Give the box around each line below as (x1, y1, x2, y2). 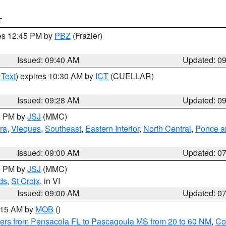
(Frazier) (71, 30, 102, 41)
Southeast (45, 123, 81, 134)
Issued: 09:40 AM (17, 54, 80, 66)
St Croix (11, 175, 40, 187)
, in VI (40, 175, 60, 187)
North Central (143, 123, 191, 134)
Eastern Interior (85, 123, 139, 134)
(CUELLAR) (108, 70, 154, 82)
